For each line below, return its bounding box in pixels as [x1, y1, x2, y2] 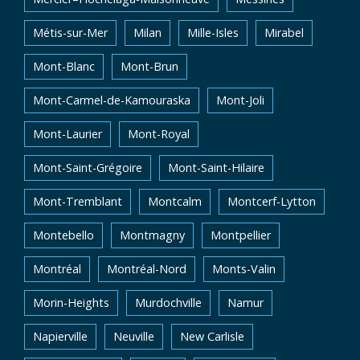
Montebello [33, 227, 94, 243]
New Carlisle [180, 329, 244, 344]
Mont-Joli [216, 92, 264, 108]
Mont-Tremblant [33, 194, 122, 209]
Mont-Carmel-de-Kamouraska [33, 92, 190, 108]
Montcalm [148, 194, 202, 209]
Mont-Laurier [33, 126, 102, 141]
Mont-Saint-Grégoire [33, 160, 142, 175]
